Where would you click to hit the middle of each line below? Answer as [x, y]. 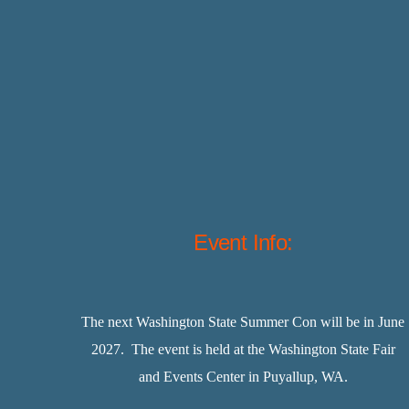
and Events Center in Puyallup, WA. [243, 377]
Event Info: [243, 242]
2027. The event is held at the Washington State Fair [243, 350]
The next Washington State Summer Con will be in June [243, 322]
